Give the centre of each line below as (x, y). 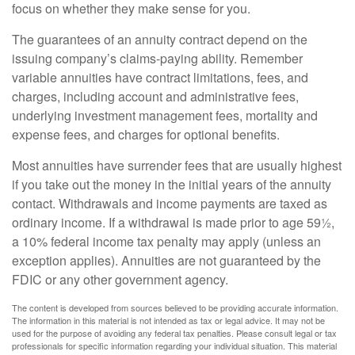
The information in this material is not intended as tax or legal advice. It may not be (168, 320)
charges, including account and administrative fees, (155, 96)
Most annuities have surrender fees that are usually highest (177, 165)
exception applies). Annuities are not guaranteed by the (166, 260)
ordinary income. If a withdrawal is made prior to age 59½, (173, 222)
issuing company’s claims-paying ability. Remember (157, 58)
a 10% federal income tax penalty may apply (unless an (166, 241)
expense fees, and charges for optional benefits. (146, 134)
